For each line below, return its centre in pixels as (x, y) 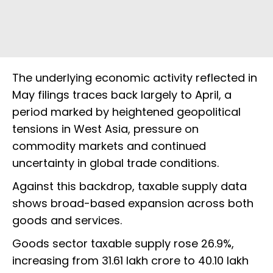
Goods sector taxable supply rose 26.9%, (123, 244)
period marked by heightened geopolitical (126, 112)
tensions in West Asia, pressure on (105, 129)
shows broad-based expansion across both (133, 204)
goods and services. (67, 221)
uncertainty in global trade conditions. (115, 163)
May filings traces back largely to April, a (122, 95)
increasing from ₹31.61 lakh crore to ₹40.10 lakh (130, 261)
